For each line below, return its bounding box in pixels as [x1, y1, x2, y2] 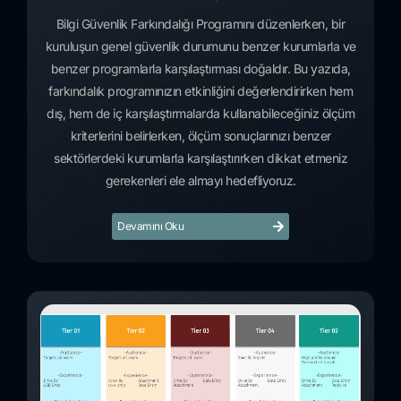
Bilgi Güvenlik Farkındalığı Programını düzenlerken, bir [55, 16, 346, 31]
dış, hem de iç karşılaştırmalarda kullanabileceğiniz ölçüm [47, 106, 354, 121]
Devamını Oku [117, 219, 183, 233]
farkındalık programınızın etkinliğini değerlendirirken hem [48, 83, 353, 98]
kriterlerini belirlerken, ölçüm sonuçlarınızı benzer [70, 128, 331, 143]
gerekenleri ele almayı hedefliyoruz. [105, 173, 296, 188]
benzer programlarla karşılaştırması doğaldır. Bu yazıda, [50, 61, 351, 76]
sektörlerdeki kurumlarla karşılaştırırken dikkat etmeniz [54, 150, 347, 166]
